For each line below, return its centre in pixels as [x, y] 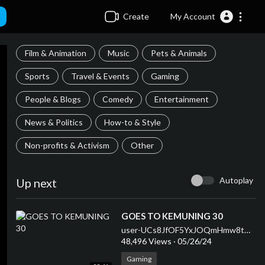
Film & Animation [55, 53]
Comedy [117, 99]
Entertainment [181, 99]
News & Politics [54, 122]
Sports [37, 76]
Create [134, 16]
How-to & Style [132, 122]
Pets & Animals [179, 53]
